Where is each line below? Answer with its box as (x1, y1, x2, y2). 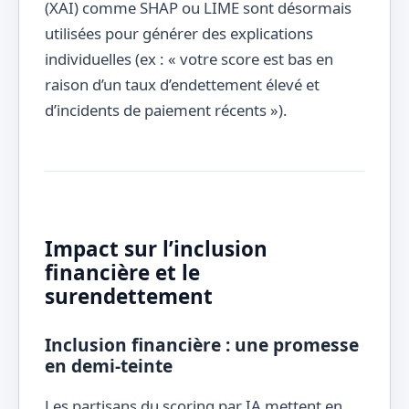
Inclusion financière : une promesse (45, 332, 359, 358)
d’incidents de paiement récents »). (45, 99, 288, 121)
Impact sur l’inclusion (45, 235, 267, 264)
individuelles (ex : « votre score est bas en (45, 47, 333, 69)
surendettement (45, 282, 213, 311)
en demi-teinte (45, 353, 173, 379)
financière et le (45, 258, 200, 288)
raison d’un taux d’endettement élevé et (45, 73, 320, 95)
